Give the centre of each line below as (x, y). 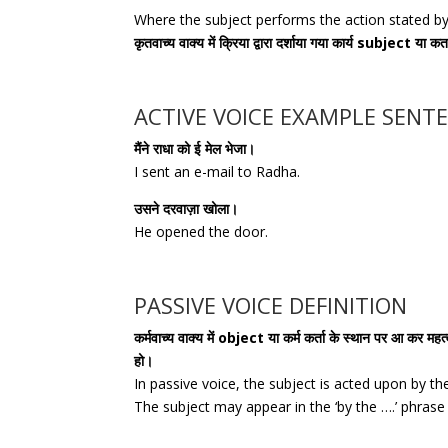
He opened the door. (201, 231)
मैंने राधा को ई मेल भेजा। (195, 148)
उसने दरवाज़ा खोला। (186, 208)
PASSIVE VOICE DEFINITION (271, 304)
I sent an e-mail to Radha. (217, 171)
